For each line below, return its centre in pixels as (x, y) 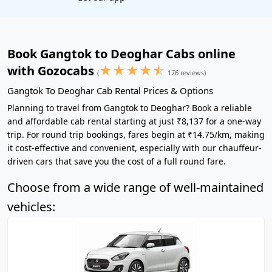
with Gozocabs (52, 71)
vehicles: (31, 207)
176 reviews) (186, 73)
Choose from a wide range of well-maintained (135, 187)
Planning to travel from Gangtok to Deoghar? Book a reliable (130, 108)
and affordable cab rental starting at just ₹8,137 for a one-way (134, 121)
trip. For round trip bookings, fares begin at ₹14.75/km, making (136, 134)
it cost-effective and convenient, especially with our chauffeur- (134, 148)
